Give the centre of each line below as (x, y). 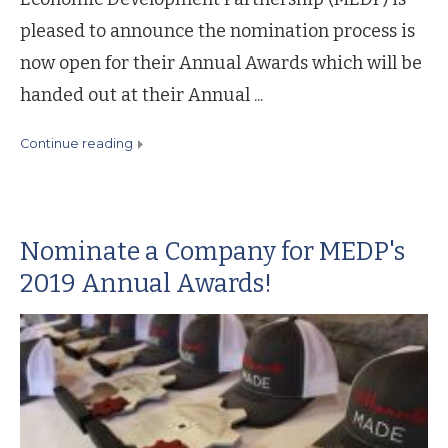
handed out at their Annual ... (141, 95)
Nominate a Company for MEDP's (212, 251)
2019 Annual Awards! (146, 283)
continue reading (81, 143)
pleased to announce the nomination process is (217, 31)
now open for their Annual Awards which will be (221, 63)
